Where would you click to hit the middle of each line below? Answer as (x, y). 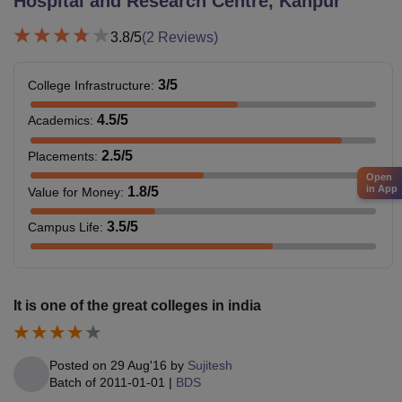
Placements (61, 156)
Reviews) (186, 37)
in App (382, 188)
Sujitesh (210, 365)
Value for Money (74, 192)
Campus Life (64, 227)
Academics (59, 121)
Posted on (80, 365)
